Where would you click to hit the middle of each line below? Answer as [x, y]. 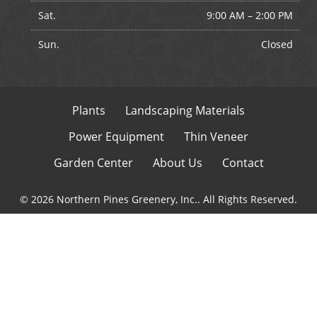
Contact [243, 163]
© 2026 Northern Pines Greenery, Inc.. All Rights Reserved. [158, 200]
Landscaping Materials [185, 111]
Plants [89, 110]
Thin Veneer [216, 137]
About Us [177, 163]
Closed [277, 45]
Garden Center [93, 163]
